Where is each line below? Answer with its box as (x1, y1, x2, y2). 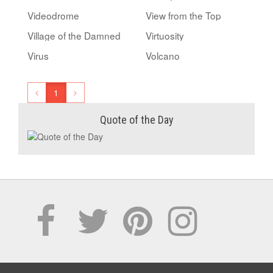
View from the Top (146, 8, 221, 22)
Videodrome (27, 8, 79, 22)
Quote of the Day (99, 113, 174, 126)
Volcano (146, 48, 180, 62)
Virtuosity (146, 28, 184, 42)
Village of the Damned (27, 28, 121, 42)
